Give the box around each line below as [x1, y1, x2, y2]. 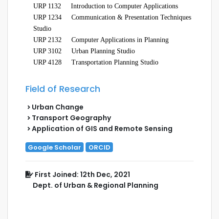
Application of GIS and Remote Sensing [30, 123, 173, 133]
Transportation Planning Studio [69, 58, 158, 66]
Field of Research [25, 82, 100, 95]
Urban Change [30, 102, 84, 112]
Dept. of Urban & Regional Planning [25, 180, 158, 190]
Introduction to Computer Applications [69, 2, 178, 10]
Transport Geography [30, 112, 111, 123]
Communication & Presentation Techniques [69, 13, 191, 21]
